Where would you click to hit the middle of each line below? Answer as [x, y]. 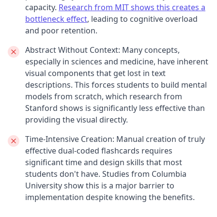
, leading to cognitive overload [142, 19]
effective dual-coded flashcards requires [99, 150]
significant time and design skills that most [104, 162]
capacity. [42, 7]
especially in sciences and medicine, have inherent [117, 61]
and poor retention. [61, 30]
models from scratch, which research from [104, 96]
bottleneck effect [56, 19]
